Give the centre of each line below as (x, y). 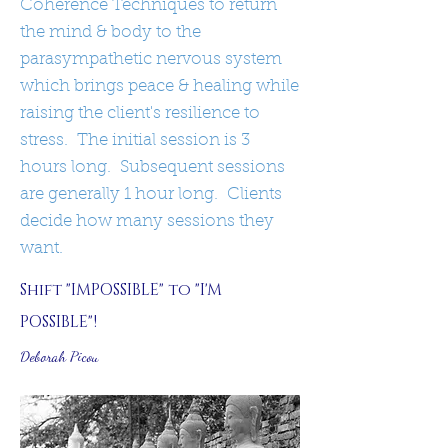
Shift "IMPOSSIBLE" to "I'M (121, 290)
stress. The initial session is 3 (135, 140)
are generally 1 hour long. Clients (151, 194)
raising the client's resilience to (140, 113)
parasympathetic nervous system (151, 59)
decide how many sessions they (147, 221)
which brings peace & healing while (159, 86)
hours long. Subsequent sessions (152, 167)
